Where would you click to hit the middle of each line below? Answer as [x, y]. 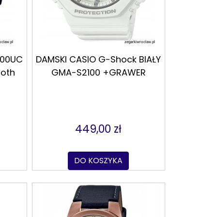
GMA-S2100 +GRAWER [98, 73]
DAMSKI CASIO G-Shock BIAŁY [99, 60]
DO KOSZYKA [99, 161]
